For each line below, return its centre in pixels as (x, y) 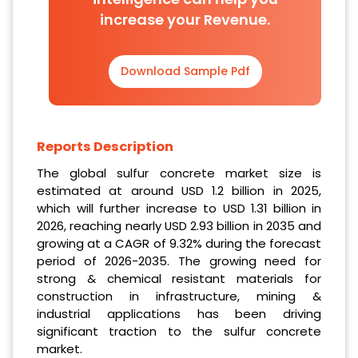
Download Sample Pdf (185, 71)
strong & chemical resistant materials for (179, 278)
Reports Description (105, 146)
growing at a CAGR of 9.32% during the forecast (179, 243)
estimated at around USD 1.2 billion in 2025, (179, 190)
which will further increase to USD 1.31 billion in (179, 208)
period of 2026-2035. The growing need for (179, 261)
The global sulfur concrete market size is (179, 173)
